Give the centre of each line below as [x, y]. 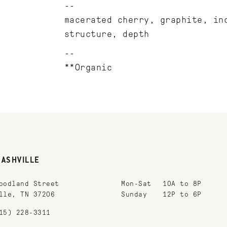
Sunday [134, 194]
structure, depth [107, 34]
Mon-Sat [136, 184]
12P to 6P [182, 194]
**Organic [88, 67]
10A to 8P [182, 184]
